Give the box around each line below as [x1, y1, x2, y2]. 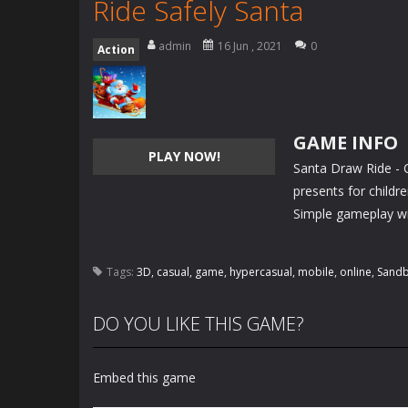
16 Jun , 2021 [218, 38, 282, 54]
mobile [298, 264, 334, 280]
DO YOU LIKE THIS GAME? [93, 311, 304, 336]
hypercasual [229, 264, 292, 280]
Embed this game [93, 369, 196, 386]
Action [97, 42, 135, 57]
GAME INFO [293, 130, 398, 155]
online [340, 264, 372, 280]
